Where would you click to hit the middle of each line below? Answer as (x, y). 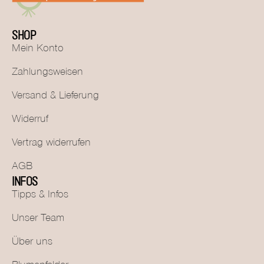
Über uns (32, 243)
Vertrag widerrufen (51, 144)
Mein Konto (38, 50)
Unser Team (38, 220)
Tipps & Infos (40, 196)
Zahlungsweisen (47, 73)
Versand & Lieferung (55, 97)
